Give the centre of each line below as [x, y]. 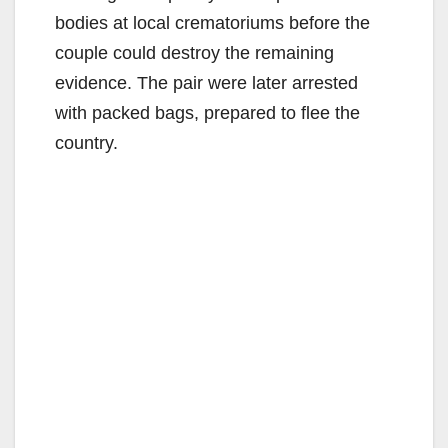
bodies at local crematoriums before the [212, 23]
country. [86, 143]
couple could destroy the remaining [194, 53]
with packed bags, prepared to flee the [207, 113]
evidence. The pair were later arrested [206, 83]
